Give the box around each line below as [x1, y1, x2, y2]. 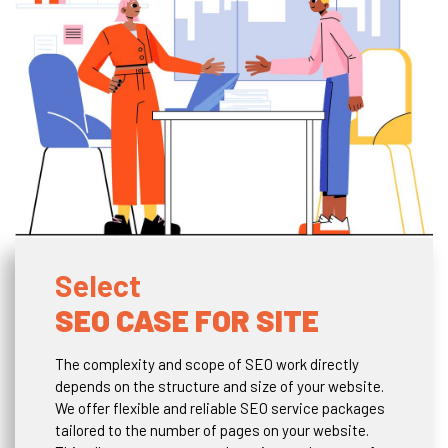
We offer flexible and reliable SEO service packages [55, 398, 385, 417]
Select [55, 266, 141, 303]
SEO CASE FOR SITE [55, 301, 319, 338]
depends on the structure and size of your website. [55, 376, 384, 395]
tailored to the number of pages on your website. [55, 420, 369, 439]
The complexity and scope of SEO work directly [55, 354, 359, 373]
